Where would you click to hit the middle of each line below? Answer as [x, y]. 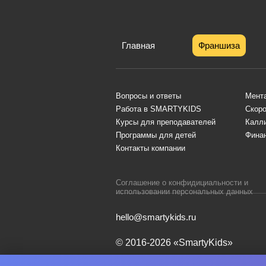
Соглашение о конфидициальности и [182, 182]
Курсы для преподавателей [166, 122]
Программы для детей [156, 135]
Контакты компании [151, 148]
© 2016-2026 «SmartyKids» [174, 242]
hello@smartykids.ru [156, 217]
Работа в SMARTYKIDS [159, 109]
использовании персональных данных [184, 191]
